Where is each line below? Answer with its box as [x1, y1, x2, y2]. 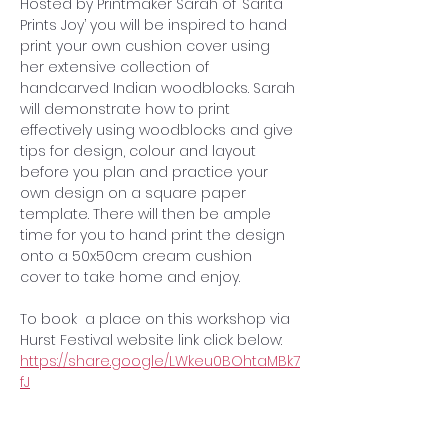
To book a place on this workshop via [20, 309, 294, 329]
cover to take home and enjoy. [20, 267, 240, 287]
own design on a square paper [20, 183, 250, 203]
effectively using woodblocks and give [20, 120, 297, 140]
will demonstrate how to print [20, 99, 234, 119]
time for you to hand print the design [20, 225, 289, 245]
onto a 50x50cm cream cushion [20, 246, 256, 266]
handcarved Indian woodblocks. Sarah [20, 78, 299, 98]
